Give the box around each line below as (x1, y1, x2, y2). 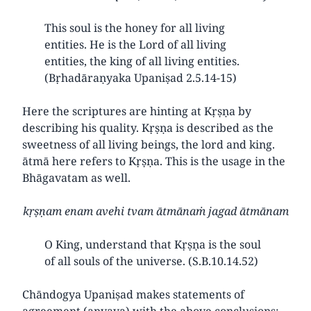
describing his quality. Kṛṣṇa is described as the (22, 119, 274, 135)
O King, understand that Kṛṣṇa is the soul (44, 236, 261, 252)
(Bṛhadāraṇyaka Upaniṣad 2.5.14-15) (44, 69, 237, 85)
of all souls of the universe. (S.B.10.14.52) (44, 253, 258, 269)
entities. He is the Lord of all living (44, 36, 226, 52)
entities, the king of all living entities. (44, 53, 239, 69)
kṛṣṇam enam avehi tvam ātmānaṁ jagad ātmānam (22, 203, 289, 219)
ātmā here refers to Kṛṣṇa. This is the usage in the (22, 153, 285, 169)
